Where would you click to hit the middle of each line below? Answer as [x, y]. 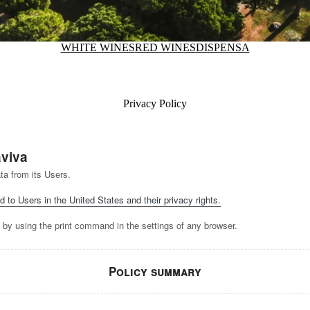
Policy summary [155, 272]
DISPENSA [222, 47]
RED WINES [165, 47]
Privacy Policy [155, 104]
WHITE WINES [98, 47]
